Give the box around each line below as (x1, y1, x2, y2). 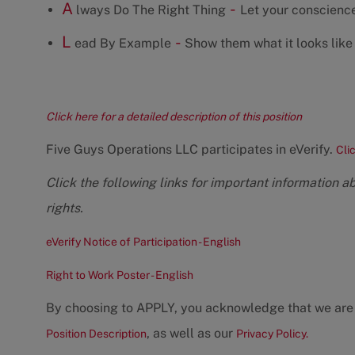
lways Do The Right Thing (73, 2, 226, 18)
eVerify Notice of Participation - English (46, 235, 241, 249)
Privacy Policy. (236, 327, 308, 341)
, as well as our (147, 326, 236, 342)
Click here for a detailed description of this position (46, 110, 302, 124)
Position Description (46, 327, 147, 341)
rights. (46, 200, 83, 216)
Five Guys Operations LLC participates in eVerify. (46, 142, 336, 158)
